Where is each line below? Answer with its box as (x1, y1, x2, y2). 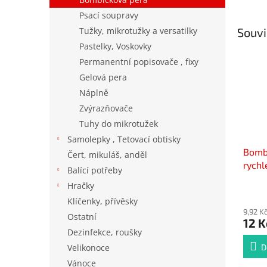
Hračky (67, 180, 94, 191)
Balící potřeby (67, 164, 122, 176)
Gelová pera (79, 72, 127, 83)
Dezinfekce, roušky (67, 226, 142, 238)
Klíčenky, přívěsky (67, 195, 138, 207)
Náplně (79, 87, 108, 98)
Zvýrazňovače (79, 103, 133, 114)
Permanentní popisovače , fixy (79, 56, 198, 67)
